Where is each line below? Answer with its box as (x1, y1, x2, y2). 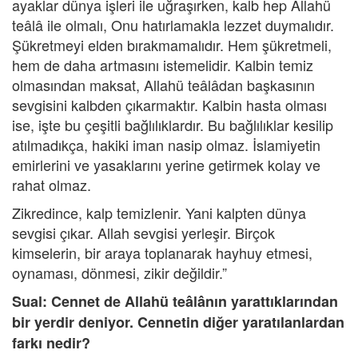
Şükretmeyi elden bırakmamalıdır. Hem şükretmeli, (12, 34, 332, 55)
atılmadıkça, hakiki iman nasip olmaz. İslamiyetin (12, 134, 320, 155)
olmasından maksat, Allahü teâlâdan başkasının (12, 74, 315, 95)
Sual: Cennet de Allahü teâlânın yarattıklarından (12, 291, 338, 312)
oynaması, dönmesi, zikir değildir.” (12, 262, 227, 283)
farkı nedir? (12, 332, 90, 353)
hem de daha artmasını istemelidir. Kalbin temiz (12, 54, 313, 75)
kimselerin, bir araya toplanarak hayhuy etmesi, (12, 242, 312, 263)
